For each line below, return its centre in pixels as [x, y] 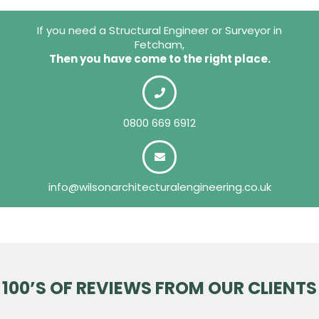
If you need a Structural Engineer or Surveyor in [159, 30]
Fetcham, [159, 44]
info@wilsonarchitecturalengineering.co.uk [159, 187]
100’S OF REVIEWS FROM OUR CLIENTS [159, 288]
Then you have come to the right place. [159, 58]
